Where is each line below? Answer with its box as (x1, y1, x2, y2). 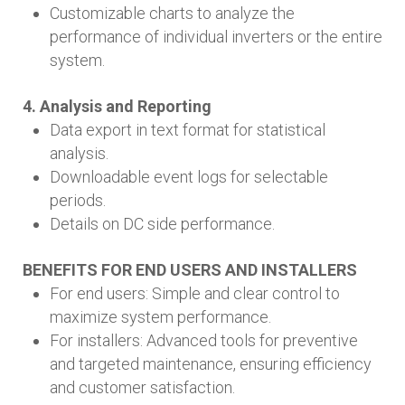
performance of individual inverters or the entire (50, 26, 382, 46)
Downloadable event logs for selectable (50, 166, 328, 186)
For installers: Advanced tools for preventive (50, 330, 358, 350)
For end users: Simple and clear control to (50, 283, 340, 303)
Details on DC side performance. (50, 213, 275, 233)
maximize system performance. (50, 306, 271, 326)
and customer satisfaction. (50, 377, 235, 397)
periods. (50, 190, 106, 210)
